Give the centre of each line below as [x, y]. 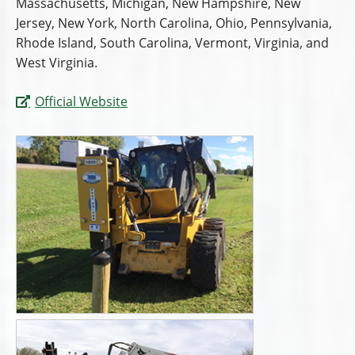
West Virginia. [57, 62]
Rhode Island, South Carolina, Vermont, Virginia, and [172, 42]
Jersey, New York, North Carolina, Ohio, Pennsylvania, [174, 23]
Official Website [81, 101]
